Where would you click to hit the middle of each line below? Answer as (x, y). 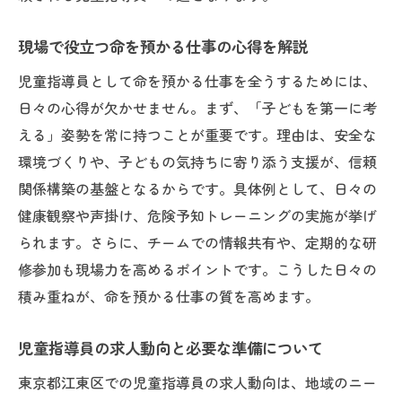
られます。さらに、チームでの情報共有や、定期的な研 (197, 242)
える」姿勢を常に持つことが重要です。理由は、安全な (197, 135)
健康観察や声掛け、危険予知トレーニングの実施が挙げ (197, 215)
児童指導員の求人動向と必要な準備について (170, 348)
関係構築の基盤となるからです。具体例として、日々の (197, 188)
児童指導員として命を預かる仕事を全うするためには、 (197, 81)
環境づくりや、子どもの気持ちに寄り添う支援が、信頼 (197, 162)
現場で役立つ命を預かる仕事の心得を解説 (163, 46)
